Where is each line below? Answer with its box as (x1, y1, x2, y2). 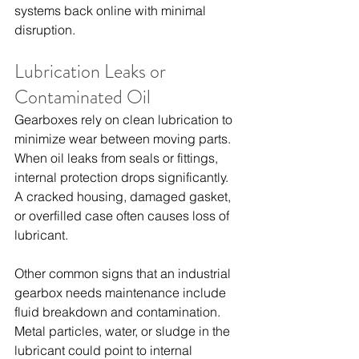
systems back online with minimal (14, 2, 209, 18)
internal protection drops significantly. (14, 168, 232, 185)
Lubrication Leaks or (14, 57, 170, 85)
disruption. (14, 21, 75, 38)
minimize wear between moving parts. (14, 130, 234, 147)
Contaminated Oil (14, 83, 151, 111)
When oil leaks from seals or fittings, (14, 149, 221, 166)
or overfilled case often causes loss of (14, 207, 232, 224)
